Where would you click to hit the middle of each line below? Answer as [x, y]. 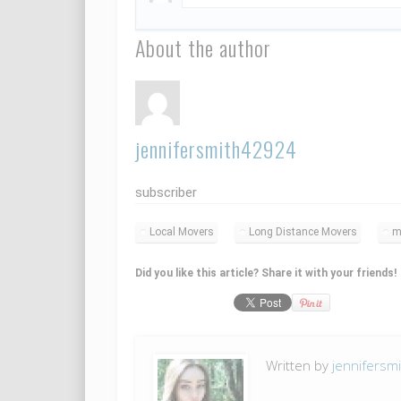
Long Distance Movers [303, 232]
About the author [203, 48]
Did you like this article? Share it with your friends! [265, 273]
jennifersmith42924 [216, 149]
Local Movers [181, 232]
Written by [299, 366]
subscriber [166, 193]
